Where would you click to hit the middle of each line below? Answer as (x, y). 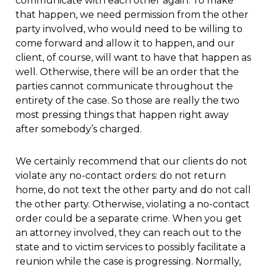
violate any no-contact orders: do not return (120, 176)
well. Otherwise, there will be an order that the (127, 72)
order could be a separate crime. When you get (128, 219)
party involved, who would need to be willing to (129, 29)
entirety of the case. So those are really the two (127, 101)
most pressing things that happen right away (122, 115)
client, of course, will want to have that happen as (133, 58)
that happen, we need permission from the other (132, 15)
